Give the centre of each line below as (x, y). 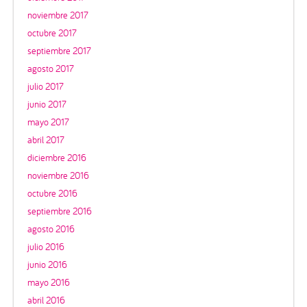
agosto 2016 (51, 229)
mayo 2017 (48, 122)
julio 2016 (46, 247)
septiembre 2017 (59, 51)
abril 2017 (46, 140)
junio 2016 (47, 265)
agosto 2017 (51, 69)
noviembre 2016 (58, 176)
